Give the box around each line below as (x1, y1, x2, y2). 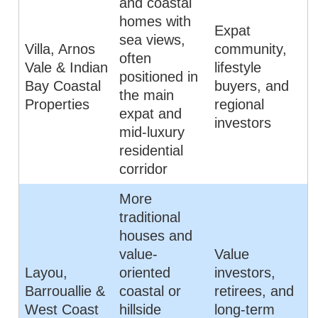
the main (119, 87, 175, 103)
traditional (119, 209, 181, 225)
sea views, (119, 32, 186, 48)
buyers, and (214, 78, 290, 94)
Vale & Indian (25, 60, 109, 75)
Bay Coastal (25, 78, 102, 94)
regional (214, 97, 265, 112)
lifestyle (214, 60, 262, 75)
